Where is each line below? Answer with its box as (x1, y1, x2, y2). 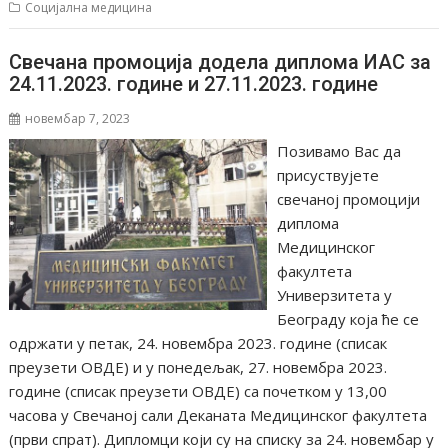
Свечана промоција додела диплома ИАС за (9, 50, 432, 74)
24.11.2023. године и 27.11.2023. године (9, 72, 379, 96)
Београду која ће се (276, 309, 419, 329)
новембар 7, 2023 (25, 110, 131, 127)
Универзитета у (276, 285, 392, 305)
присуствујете (276, 165, 379, 185)
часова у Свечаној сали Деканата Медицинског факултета (9, 405, 428, 425)
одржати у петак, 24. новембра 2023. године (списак (9, 333, 388, 353)
